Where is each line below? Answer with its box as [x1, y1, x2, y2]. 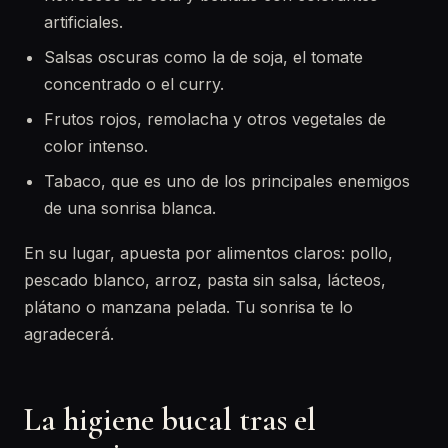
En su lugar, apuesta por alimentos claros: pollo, [24, 243, 393, 263]
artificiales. [44, 12, 123, 32]
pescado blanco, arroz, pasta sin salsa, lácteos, [24, 270, 386, 290]
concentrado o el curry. [44, 74, 224, 94]
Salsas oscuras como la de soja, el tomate [44, 47, 363, 67]
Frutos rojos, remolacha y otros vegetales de [44, 109, 386, 129]
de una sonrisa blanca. [44, 198, 216, 218]
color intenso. [44, 136, 148, 156]
